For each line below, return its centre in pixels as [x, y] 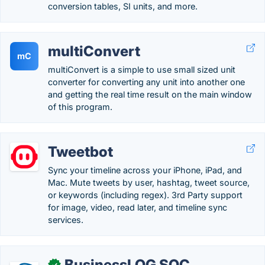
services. [66, 220]
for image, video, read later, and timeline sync [138, 207]
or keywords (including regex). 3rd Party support [145, 195]
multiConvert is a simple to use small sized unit [142, 70]
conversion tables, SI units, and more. [123, 6]
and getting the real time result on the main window [150, 94]
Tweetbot [80, 152]
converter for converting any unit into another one [146, 82]
